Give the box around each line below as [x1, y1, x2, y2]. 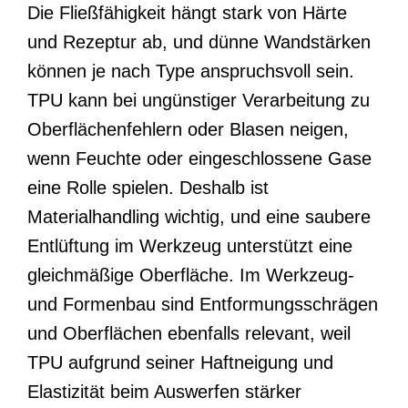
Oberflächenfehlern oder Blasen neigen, [27, 118, 349, 139]
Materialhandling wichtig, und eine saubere [27, 206, 371, 227]
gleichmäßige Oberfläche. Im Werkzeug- [27, 264, 354, 285]
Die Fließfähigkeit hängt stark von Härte [27, 2, 347, 23]
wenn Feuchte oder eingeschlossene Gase [27, 148, 372, 168]
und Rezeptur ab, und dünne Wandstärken [27, 31, 371, 52]
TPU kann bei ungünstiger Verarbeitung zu [27, 89, 370, 110]
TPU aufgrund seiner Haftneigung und [27, 352, 333, 372]
